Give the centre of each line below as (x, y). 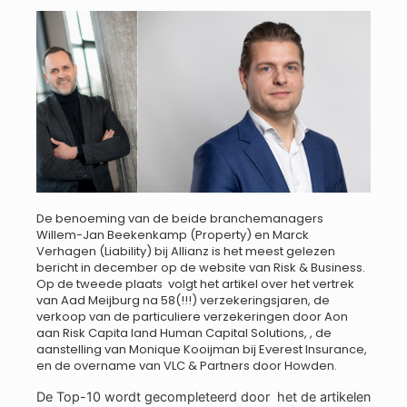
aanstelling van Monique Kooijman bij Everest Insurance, (202, 349)
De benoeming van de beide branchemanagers (180, 218)
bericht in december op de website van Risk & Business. (202, 267)
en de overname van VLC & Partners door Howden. (187, 365)
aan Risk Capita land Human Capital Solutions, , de (184, 333)
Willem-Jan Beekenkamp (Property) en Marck (173, 234)
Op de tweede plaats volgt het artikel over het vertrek (195, 283)
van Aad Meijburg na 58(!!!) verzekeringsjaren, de (183, 300)
